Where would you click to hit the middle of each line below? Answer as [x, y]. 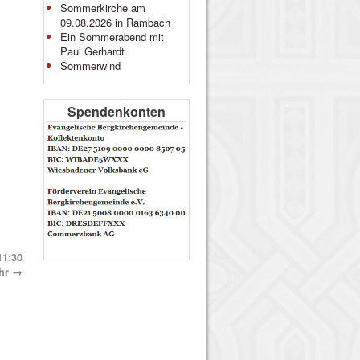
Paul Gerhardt [92, 51]
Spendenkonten [117, 111]
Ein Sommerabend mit [112, 37]
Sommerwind [90, 65]
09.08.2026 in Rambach [115, 22]
